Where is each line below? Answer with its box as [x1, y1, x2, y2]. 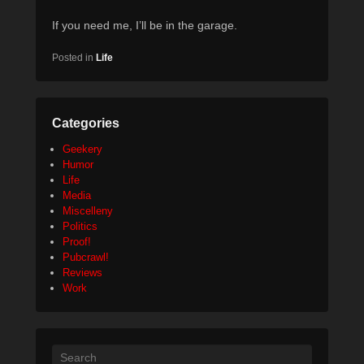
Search [52, 346, 85, 359]
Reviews [63, 266, 102, 279]
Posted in [52, 52, 93, 64]
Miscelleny [63, 205, 113, 218]
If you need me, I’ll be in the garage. [52, 19, 237, 32]
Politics [63, 220, 97, 233]
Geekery [63, 143, 102, 156]
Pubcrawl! [63, 251, 109, 264]
